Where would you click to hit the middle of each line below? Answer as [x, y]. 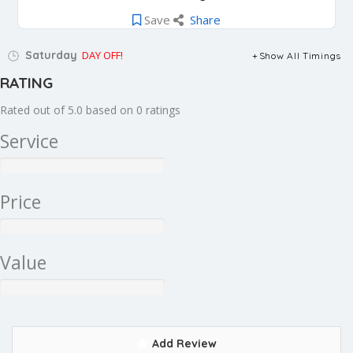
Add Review [183, 344]
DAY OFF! [102, 55]
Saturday [50, 55]
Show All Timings [300, 56]
